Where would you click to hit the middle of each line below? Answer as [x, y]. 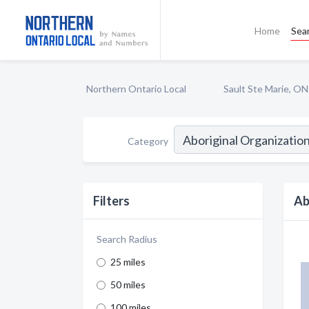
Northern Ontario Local [136, 89]
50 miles [128, 285]
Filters [111, 201]
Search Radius [127, 239]
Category [148, 141]
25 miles [128, 262]
